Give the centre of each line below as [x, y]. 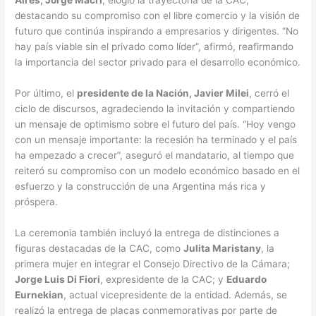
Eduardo [247, 279]
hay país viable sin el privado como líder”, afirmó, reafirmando [154, 46]
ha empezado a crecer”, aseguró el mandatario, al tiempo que [155, 155]
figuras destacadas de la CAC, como [99, 248]
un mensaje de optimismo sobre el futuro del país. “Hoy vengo [156, 124]
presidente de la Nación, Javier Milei [163, 93]
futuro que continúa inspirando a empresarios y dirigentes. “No [157, 31]
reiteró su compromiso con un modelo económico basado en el [158, 170]
